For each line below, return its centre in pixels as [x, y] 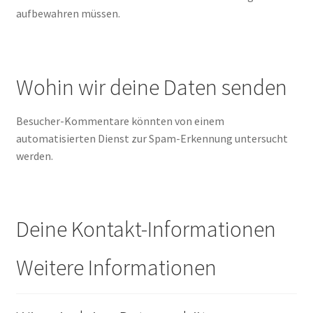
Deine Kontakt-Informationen [146, 230]
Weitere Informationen [116, 268]
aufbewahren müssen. [68, 14]
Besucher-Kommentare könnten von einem [120, 121]
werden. [34, 155]
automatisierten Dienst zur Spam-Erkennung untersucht [152, 138]
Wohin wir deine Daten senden [151, 87]
